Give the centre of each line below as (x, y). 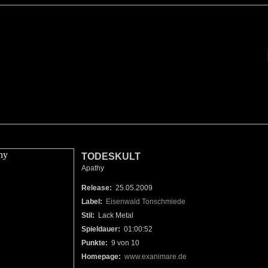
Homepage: (98, 257)
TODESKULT (107, 156)
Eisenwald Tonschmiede (146, 202)
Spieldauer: (97, 229)
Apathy (89, 168)
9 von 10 (124, 243)
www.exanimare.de (156, 257)
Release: (93, 188)
